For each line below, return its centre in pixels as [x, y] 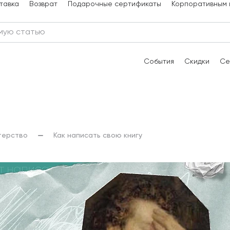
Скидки [197, 62]
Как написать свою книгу [98, 136]
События [159, 62]
